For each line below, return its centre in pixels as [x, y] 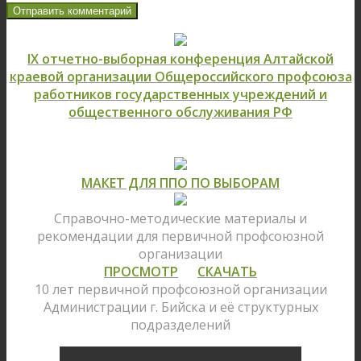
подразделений [180, 325]
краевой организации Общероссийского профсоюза [180, 77]
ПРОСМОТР [141, 272]
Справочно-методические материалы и [180, 219]
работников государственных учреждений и [180, 95]
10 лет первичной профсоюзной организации [180, 290]
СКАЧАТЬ [227, 272]
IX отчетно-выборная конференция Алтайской [180, 59]
